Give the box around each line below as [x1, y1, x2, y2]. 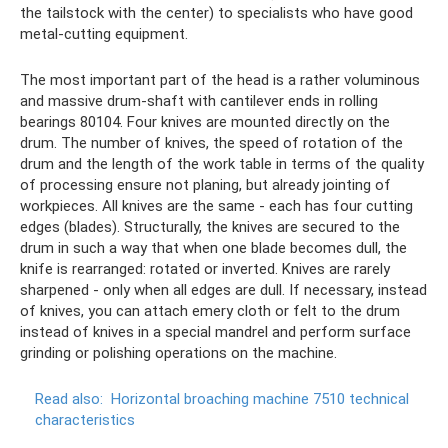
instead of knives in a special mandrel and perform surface [20, 323, 411, 342]
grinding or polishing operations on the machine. [20, 344, 337, 363]
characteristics [35, 411, 135, 430]
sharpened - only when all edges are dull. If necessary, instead [20, 281, 427, 300]
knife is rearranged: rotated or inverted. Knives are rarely [20, 260, 390, 279]
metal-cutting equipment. [20, 25, 188, 44]
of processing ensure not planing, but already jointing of [20, 176, 391, 195]
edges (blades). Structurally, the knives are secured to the [20, 218, 400, 237]
